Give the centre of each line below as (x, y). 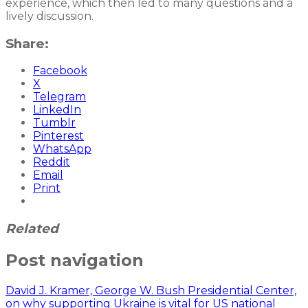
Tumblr (54, 123)
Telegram (59, 97)
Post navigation (75, 260)
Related (32, 229)
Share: (27, 43)
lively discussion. (49, 16)
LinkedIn (57, 110)
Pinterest (58, 136)
